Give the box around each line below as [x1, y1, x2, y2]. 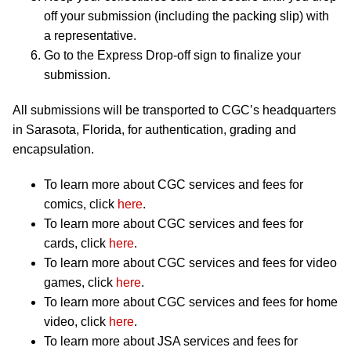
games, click [44, 276, 116, 290]
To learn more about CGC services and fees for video [44, 256, 337, 270]
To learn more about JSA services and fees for [44, 335, 298, 349]
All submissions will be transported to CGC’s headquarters [13, 103, 336, 118]
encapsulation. [13, 143, 94, 157]
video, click [44, 315, 109, 329]
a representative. [44, 29, 136, 43]
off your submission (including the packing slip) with [44, 9, 329, 24]
